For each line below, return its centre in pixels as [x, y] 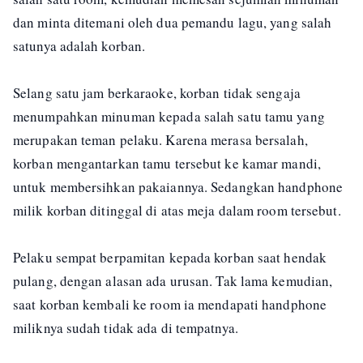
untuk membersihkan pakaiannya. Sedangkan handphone [178, 186]
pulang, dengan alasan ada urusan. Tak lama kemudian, [173, 280]
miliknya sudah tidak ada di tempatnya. [126, 327]
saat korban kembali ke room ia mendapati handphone [170, 304]
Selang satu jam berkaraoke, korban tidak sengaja [157, 92]
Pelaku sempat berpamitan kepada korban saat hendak [170, 257]
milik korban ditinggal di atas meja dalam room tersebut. [177, 210]
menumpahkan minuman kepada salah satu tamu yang [169, 116]
